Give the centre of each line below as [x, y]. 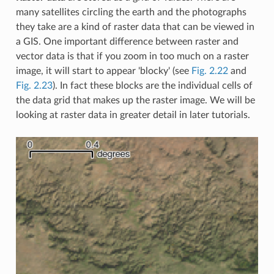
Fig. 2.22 [209, 71]
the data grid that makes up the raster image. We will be [135, 100]
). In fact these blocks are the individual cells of [152, 85]
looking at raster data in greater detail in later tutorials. [133, 115]
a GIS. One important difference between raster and [127, 41]
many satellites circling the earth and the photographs [131, 12]
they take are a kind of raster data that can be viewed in [135, 27]
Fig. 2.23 [34, 85]
